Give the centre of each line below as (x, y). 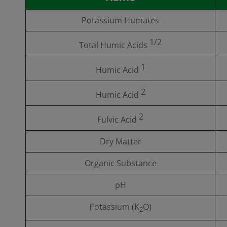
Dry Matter (120, 141)
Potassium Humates (120, 20)
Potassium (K (114, 206)
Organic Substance (120, 163)
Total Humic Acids (114, 45)
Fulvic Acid (118, 120)
